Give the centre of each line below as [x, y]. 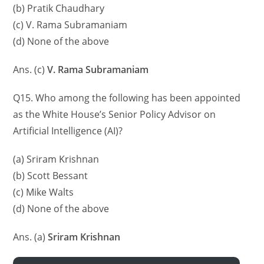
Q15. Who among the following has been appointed [127, 98]
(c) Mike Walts [44, 192]
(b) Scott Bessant [51, 176]
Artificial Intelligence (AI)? [68, 131]
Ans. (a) [29, 237]
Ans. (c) [30, 70]
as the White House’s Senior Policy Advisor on [115, 115]
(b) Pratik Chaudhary [59, 9]
